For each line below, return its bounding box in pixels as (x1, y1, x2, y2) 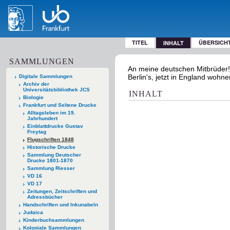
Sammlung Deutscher (27, 151, 81, 158)
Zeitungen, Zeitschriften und (27, 188, 97, 194)
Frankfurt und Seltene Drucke (23, 102, 97, 108)
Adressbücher (27, 194, 63, 200)
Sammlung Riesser (27, 165, 75, 171)
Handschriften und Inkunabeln (23, 201, 98, 207)
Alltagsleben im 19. (27, 109, 75, 116)
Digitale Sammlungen (19, 73, 72, 79)
